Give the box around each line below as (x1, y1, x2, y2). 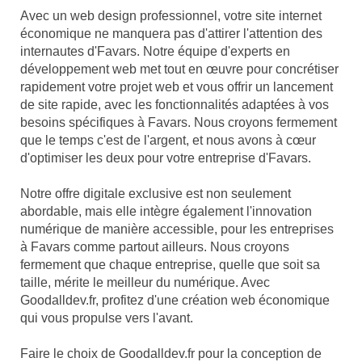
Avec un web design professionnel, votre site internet (20, 9, 322, 23)
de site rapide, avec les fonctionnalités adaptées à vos (20, 98, 329, 112)
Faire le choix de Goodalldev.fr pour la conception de (20, 347, 322, 360)
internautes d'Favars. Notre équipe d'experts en (20, 44, 290, 58)
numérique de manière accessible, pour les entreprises (20, 222, 334, 236)
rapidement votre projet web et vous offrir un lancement (20, 80, 333, 94)
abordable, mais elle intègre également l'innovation (20, 204, 312, 218)
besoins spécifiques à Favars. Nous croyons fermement (20, 116, 337, 129)
